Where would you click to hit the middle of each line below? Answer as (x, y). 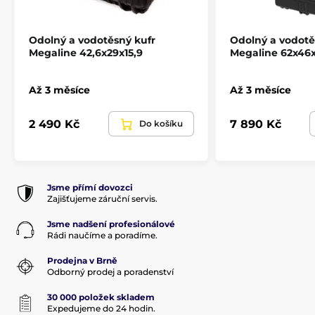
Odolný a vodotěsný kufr (92, 40)
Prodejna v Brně (82, 261)
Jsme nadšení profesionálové (111, 224)
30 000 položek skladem (101, 297)
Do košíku (161, 124)
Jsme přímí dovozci (90, 188)
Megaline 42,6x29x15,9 (86, 53)
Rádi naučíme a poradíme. (102, 236)
